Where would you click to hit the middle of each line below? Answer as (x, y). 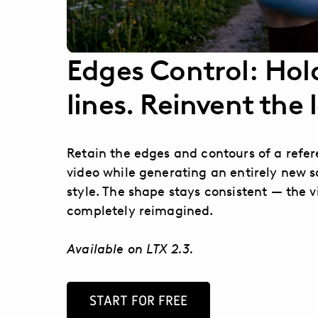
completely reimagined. (140, 210)
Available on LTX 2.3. (131, 249)
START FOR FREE (139, 301)
